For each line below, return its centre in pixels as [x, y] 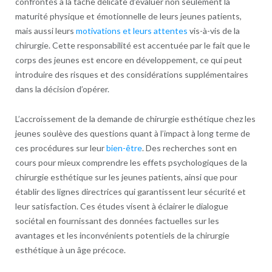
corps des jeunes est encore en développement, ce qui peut [128, 60]
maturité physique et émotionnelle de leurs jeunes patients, [128, 16]
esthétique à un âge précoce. [70, 250]
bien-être [124, 148]
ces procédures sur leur [60, 148]
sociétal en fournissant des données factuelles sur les [117, 221]
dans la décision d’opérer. [62, 89]
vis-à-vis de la [213, 31]
